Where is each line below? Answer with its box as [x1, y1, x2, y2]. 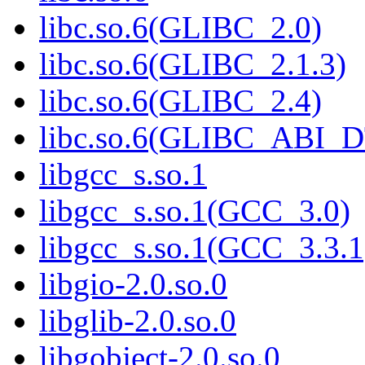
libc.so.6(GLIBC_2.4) [39, 83, 322, 119]
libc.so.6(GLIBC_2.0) [39, 10, 322, 46]
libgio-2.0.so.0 [39, 266, 227, 302]
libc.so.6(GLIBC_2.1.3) [39, 46, 346, 82]
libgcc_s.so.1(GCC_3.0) [39, 193, 350, 229]
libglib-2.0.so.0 [39, 303, 236, 339]
